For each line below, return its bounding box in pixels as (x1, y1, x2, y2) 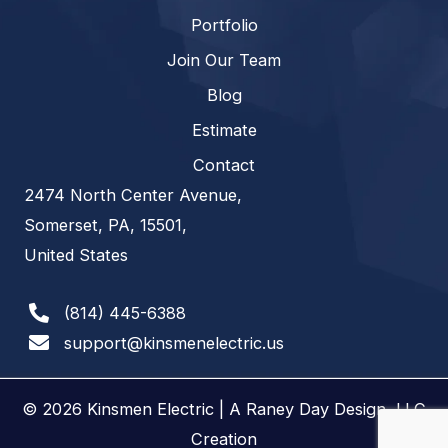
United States (24, 244, 128, 265)
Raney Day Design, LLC (246, 399, 426, 420)
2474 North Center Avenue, (24, 184, 242, 205)
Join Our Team (167, 49, 281, 70)
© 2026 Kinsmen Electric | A (22, 399, 246, 420)
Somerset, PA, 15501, (24, 214, 187, 235)
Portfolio (190, 14, 258, 35)
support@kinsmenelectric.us (64, 333, 284, 354)
